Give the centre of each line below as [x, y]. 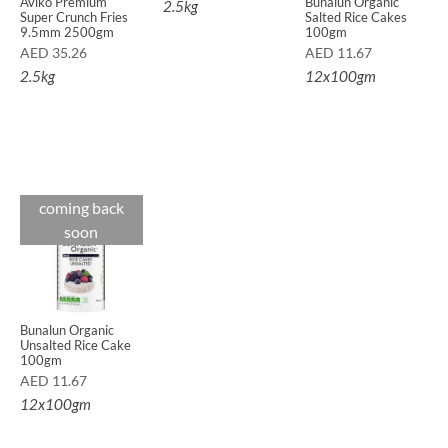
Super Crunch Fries [74, 17]
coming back [81, 207]
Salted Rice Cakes [356, 17]
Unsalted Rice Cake [75, 345]
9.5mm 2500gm [67, 32]
